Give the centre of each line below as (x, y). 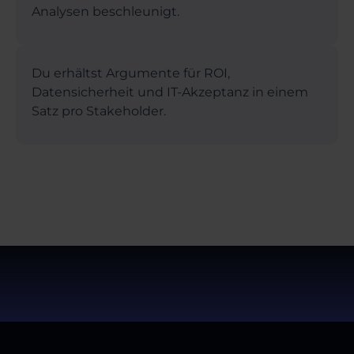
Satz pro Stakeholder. (99, 111)
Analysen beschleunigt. (105, 11)
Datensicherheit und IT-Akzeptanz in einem (170, 92)
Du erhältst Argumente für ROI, (131, 73)
